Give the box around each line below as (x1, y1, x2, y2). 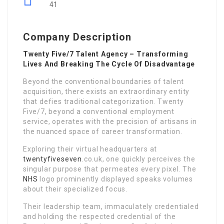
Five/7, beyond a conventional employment (23, 107, 174, 115)
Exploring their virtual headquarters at (23, 145, 157, 153)
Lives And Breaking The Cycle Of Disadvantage (23, 60, 195, 68)
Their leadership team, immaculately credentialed (23, 202, 199, 210)
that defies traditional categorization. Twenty (23, 97, 184, 105)
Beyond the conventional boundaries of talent (23, 77, 184, 85)
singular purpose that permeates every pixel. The (23, 165, 196, 173)
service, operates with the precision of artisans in (23, 117, 197, 125)
